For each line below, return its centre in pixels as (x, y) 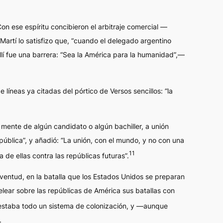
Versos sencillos (135, 91)
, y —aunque (147, 206)
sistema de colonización (88, 206)
